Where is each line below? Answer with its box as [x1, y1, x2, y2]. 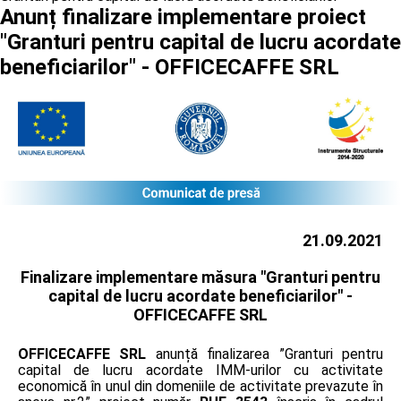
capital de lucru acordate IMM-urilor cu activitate [18, 361, 383, 379]
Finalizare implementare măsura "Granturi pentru [21, 267, 380, 286]
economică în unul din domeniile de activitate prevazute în [18, 377, 383, 395]
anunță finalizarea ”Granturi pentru [146, 345, 384, 363]
